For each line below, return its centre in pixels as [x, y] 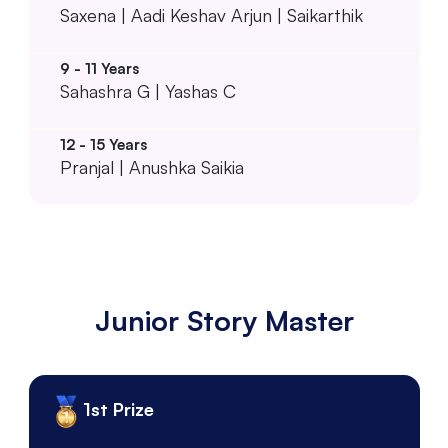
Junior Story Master [224, 320]
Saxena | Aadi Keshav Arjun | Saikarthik [211, 14]
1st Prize [118, 409]
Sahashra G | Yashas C [147, 90]
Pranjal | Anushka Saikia [151, 166]
